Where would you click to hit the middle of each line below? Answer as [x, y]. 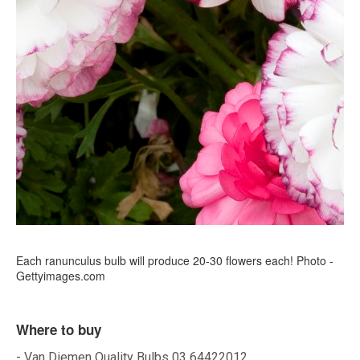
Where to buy [59, 330]
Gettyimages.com [61, 276]
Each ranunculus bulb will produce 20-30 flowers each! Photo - [175, 261]
